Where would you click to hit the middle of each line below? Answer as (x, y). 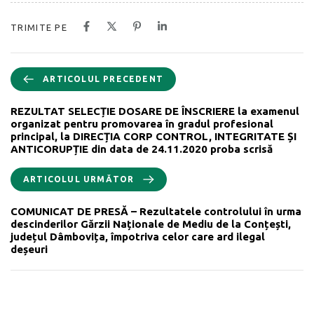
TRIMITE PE (39, 27)
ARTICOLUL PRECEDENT (103, 78)
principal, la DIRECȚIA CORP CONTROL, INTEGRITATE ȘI (153, 136)
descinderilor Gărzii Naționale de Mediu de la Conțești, (151, 224)
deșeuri (29, 249)
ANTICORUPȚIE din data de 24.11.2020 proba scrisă (142, 149)
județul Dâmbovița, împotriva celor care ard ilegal (138, 236)
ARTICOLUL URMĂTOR (79, 179)
